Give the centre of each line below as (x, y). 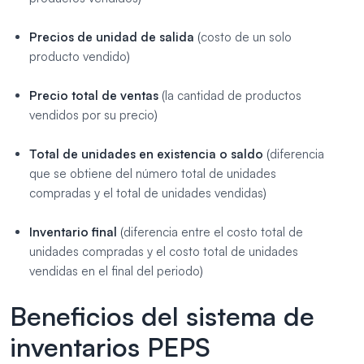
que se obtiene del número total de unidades (153, 173)
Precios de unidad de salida (113, 37)
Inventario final (73, 232)
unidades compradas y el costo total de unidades (164, 251)
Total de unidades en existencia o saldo (146, 154)
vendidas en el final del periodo (115, 271)
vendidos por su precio (92, 115)
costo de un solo (246, 37)
